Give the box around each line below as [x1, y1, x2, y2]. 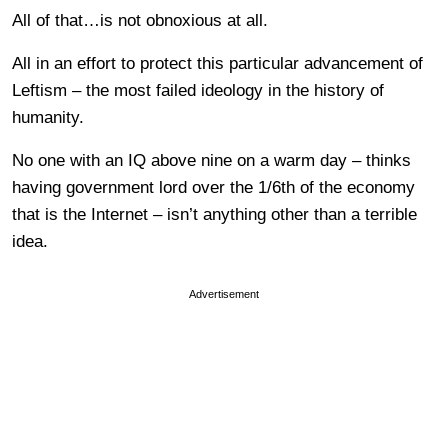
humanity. [12, 107, 84, 127]
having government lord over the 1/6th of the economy [12, 177, 415, 197]
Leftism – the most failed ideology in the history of [12, 80, 384, 100]
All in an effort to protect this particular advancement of [12, 53, 423, 73]
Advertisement [189, 287, 259, 300]
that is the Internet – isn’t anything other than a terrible [12, 204, 417, 224]
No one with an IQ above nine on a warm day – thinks [12, 150, 411, 170]
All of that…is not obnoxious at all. [12, 10, 268, 30]
